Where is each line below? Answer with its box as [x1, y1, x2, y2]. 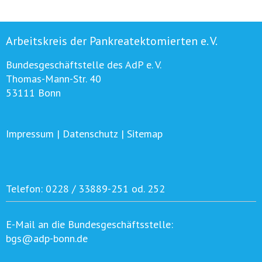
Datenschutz [63, 127, 118, 141]
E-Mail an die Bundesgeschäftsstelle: [6, 218, 173, 232]
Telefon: [6, 182, 46, 196]
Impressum [6, 127, 54, 141]
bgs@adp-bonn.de [6, 232, 88, 246]
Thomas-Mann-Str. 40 [6, 72, 101, 86]
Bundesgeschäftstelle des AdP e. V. [6, 58, 161, 72]
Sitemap [127, 127, 163, 141]
